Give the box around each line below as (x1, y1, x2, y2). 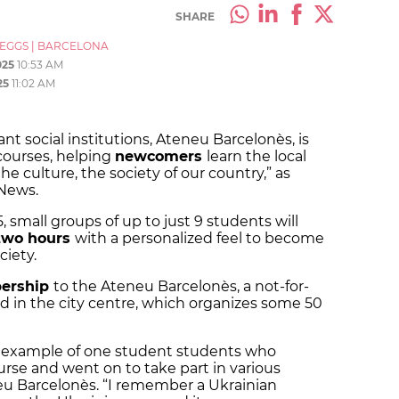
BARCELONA (37, 39, 109, 53)
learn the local (207, 148, 306, 166)
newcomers (115, 148, 207, 166)
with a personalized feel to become (75, 230, 324, 248)
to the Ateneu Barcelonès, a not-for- (53, 278, 309, 296)
